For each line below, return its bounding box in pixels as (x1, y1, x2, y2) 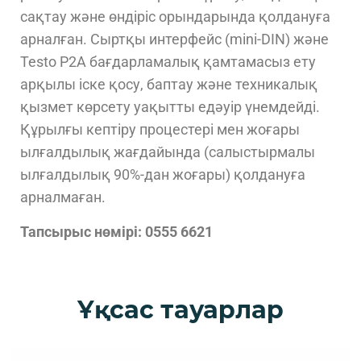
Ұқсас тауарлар (77, 294, 284, 325)
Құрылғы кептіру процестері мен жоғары (20, 120, 300, 138)
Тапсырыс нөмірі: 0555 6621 (20, 222, 213, 240)
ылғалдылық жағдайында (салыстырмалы (20, 143, 315, 160)
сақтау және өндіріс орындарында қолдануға (20, 7, 330, 25)
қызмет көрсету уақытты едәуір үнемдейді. (20, 98, 320, 115)
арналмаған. (20, 188, 106, 205)
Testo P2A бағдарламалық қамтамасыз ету (20, 52, 316, 70)
